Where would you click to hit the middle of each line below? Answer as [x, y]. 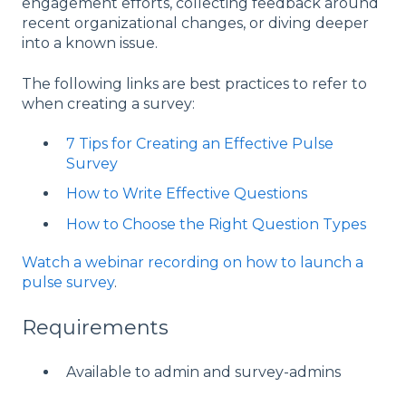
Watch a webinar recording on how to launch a [193, 262]
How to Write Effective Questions [187, 194]
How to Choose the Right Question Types [216, 224]
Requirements [95, 328]
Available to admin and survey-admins [203, 372]
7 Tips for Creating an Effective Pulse [200, 144]
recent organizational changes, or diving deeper [195, 24]
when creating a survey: [110, 103]
